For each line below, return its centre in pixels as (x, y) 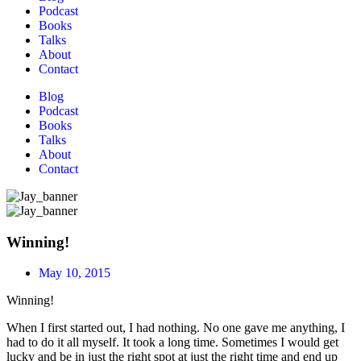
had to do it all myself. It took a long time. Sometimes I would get (172, 342)
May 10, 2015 (75, 273)
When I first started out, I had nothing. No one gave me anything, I (176, 328)
